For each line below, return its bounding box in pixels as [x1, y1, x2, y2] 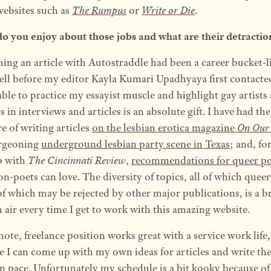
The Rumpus [71, 4, 126, 18]
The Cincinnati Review [27, 154, 126, 168]
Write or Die [141, 4, 195, 18]
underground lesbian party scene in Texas [41, 137, 230, 151]
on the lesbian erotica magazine [91, 121, 237, 135]
